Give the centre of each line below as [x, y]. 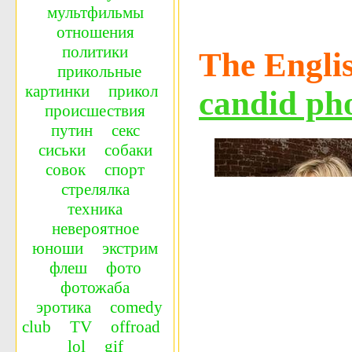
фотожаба [95, 288]
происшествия [95, 111]
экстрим [130, 248]
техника [95, 209]
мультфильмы [95, 13]
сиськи [62, 150]
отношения [95, 32]
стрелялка [95, 189]
